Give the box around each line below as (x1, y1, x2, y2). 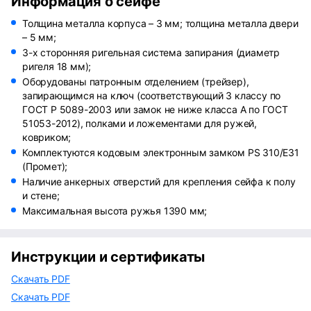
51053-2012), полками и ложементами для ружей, (22, 117, 257, 129)
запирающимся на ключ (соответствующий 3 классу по (22, 90, 281, 101)
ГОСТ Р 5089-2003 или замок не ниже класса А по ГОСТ (22, 103, 288, 115)
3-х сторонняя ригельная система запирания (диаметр (22, 47, 280, 58)
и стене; (22, 190, 60, 201)
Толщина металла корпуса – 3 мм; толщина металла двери (22, 17, 299, 29)
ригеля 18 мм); (22, 60, 92, 72)
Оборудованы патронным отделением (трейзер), (22, 76, 249, 87)
